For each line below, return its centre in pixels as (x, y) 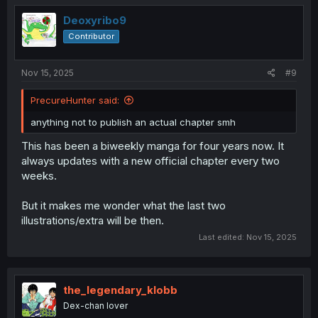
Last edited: (223, 237)
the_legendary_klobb (120, 290)
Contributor (91, 37)
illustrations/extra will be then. (93, 221)
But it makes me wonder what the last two (124, 206)
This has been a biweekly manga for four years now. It (153, 146)
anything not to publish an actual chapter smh (133, 122)
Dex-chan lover (95, 305)
